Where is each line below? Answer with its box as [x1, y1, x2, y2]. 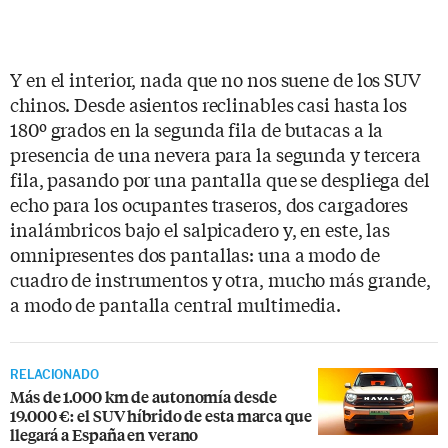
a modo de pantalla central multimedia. [10, 290, 342, 317]
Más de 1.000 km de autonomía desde [10, 384, 277, 408]
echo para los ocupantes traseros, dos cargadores [10, 190, 409, 217]
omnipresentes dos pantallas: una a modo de [10, 240, 380, 267]
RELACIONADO [10, 366, 99, 382]
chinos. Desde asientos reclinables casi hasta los [10, 90, 408, 117]
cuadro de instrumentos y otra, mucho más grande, [10, 265, 432, 292]
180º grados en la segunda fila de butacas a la [10, 115, 384, 142]
